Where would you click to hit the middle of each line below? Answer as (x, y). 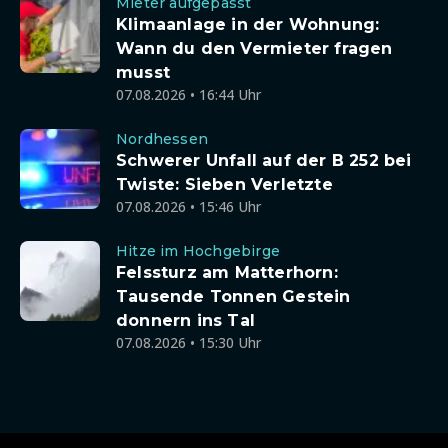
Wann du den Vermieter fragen (254, 48)
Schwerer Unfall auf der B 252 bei (264, 160)
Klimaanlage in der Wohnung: (248, 24)
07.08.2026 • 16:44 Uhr (188, 94)
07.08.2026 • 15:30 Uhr (188, 342)
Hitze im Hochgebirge (198, 251)
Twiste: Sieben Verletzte (224, 184)
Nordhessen (162, 139)
